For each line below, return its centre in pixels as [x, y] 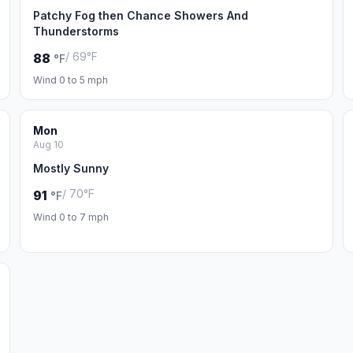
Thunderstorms [76, 31]
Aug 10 [49, 145]
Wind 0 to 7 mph [71, 217]
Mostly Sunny [71, 168]
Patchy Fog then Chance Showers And [141, 15]
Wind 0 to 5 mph [71, 80]
